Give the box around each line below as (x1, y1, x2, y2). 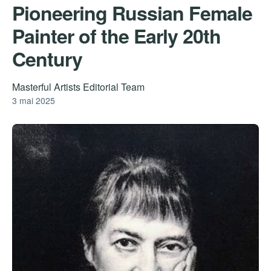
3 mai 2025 (12, 94, 55, 106)
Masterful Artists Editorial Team (12, 79, 145, 94)
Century (12, 44, 82, 73)
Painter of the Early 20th (12, 21, 221, 50)
